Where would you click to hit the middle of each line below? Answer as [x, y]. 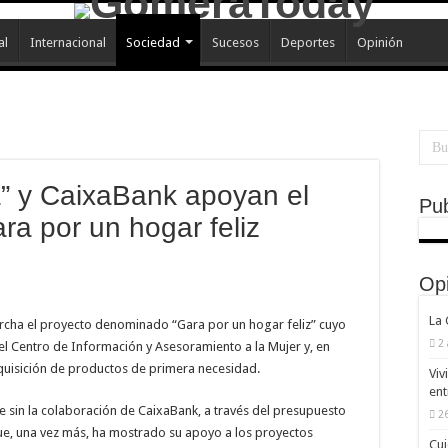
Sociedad [153, 42]
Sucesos [235, 42]
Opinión [380, 42]
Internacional [68, 42]
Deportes [308, 42]
